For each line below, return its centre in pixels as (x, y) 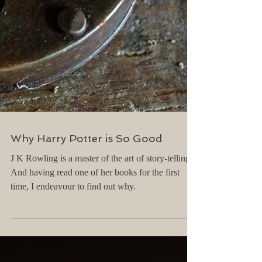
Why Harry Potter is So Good (86, 189)
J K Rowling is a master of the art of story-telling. (101, 209)
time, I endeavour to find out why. (73, 237)
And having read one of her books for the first (95, 223)
